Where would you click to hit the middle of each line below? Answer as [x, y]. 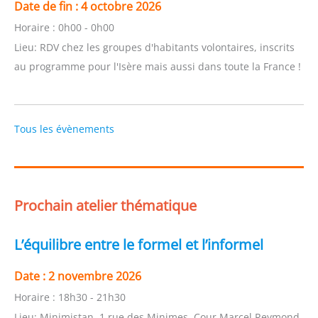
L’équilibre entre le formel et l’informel [139, 245]
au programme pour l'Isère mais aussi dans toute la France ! [158, 66]
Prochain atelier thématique [105, 206]
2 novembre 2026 [95, 276]
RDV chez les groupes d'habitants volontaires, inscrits [167, 47]
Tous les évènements [64, 128]
